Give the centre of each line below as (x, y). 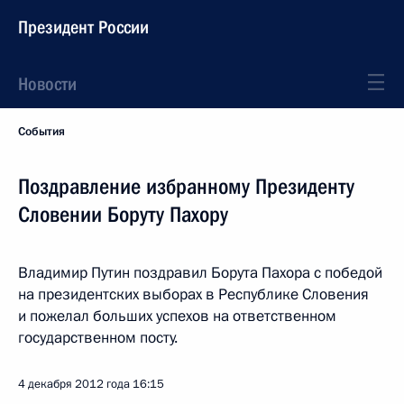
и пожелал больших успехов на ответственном (177, 316)
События (41, 132)
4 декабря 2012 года (74, 384)
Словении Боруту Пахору (123, 215)
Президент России (83, 27)
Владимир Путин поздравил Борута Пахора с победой (200, 273)
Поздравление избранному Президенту (186, 187)
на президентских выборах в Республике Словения (193, 294)
